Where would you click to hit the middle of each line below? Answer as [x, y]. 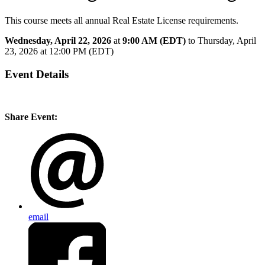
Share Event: [31, 117]
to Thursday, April [222, 40]
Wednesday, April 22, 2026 [58, 40]
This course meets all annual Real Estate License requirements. [122, 20]
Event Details [37, 74]
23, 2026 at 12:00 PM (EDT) [59, 51]
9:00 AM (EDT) [154, 40]
